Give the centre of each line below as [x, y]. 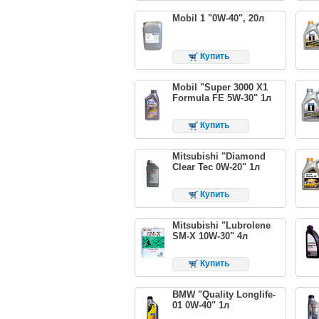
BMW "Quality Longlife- [224, 294]
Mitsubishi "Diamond [219, 156]
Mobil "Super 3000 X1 [220, 87]
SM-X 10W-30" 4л [210, 236]
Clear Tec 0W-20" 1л [216, 167]
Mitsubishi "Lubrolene [221, 225]
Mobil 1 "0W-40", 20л [218, 19]
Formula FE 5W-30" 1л [221, 98]
